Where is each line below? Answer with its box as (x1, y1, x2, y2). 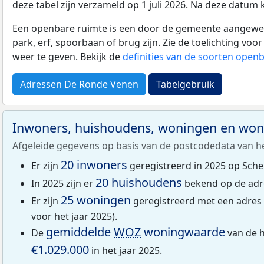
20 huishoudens (95, 174, 182, 190)
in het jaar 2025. (89, 243, 162, 257)
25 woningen (61, 192, 131, 208)
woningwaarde (141, 223, 225, 240)
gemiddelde (46, 223, 114, 240)
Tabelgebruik (156, 77, 214, 91)
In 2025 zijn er (31, 176, 95, 190)
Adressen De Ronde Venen (20, 77, 138, 91)
